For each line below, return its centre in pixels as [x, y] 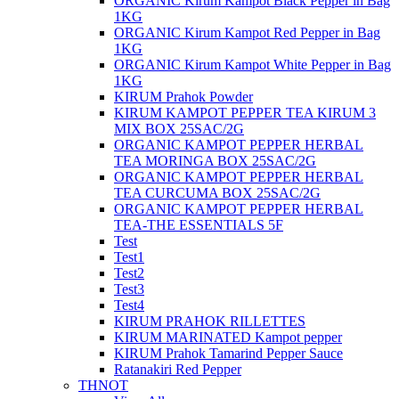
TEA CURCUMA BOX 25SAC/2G [217, 193]
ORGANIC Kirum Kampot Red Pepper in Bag [247, 33]
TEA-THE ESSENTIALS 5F [199, 225]
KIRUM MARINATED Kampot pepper [228, 337]
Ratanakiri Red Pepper [178, 369]
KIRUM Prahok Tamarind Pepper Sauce [228, 353]
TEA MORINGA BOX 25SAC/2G [215, 161]
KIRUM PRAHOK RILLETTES [210, 321]
